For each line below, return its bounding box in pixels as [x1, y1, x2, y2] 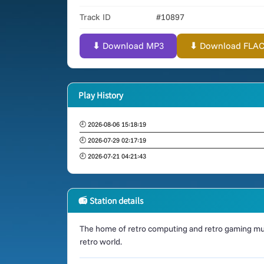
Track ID [80, 12, 111, 22]
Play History [78, 89, 123, 101]
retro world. [80, 236, 122, 247]
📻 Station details [78, 194, 143, 206]
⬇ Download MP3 [93, 40, 164, 51]
